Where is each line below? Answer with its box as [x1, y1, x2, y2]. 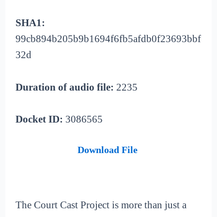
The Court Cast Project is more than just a [15, 199, 187, 211]
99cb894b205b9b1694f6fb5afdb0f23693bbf [15, 33, 201, 45]
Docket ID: [15, 113, 63, 125]
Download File [77, 144, 138, 155]
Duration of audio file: [15, 81, 114, 93]
